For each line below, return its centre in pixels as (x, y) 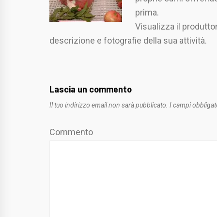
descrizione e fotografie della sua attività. (128, 40)
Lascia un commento (91, 89)
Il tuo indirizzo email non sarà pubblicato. (109, 105)
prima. (147, 12)
